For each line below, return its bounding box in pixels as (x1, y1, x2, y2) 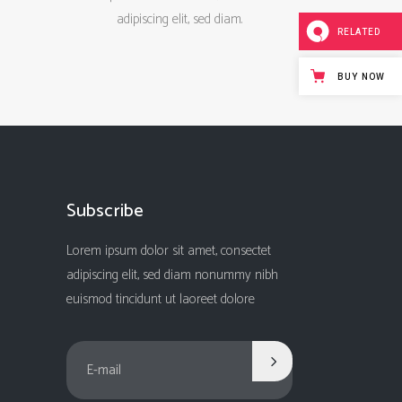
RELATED (337, 26, 380, 39)
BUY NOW (337, 71, 385, 84)
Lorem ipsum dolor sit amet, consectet (66, 239, 271, 262)
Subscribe (66, 196, 144, 226)
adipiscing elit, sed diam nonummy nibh (66, 263, 278, 286)
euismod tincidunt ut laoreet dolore (66, 287, 255, 310)
